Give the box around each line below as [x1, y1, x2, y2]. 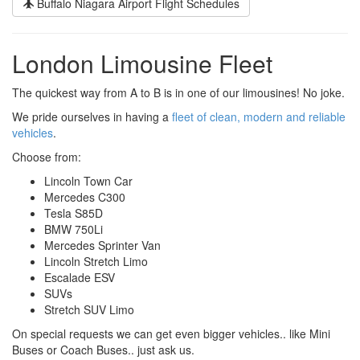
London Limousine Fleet [12, 46, 272, 81]
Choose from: [12, 149, 81, 166]
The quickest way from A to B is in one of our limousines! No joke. [12, 84, 345, 101]
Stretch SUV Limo [44, 301, 134, 318]
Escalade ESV [44, 269, 115, 286]
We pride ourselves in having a [12, 108, 172, 125]
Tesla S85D [44, 205, 103, 222]
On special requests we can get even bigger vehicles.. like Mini [12, 325, 330, 342]
